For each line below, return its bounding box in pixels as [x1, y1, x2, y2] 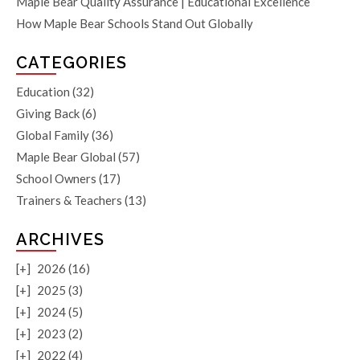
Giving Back [16, 105, 80, 121]
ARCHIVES [16, 229, 104, 249]
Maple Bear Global [16, 149, 116, 164]
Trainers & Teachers [16, 192, 122, 207]
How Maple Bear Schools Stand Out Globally [16, 15, 253, 31]
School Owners [16, 170, 96, 186]
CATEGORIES [16, 52, 127, 72]
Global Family [16, 127, 89, 142]
